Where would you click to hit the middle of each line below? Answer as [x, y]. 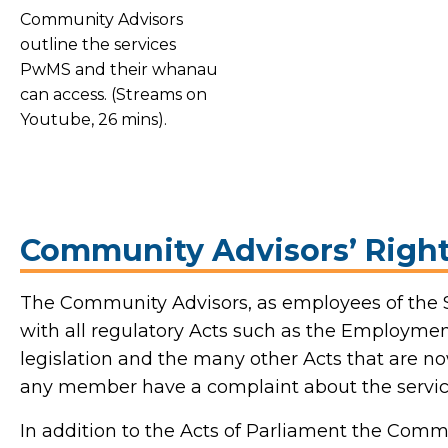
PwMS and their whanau [119, 70]
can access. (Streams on [113, 95]
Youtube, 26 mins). [93, 120]
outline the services [98, 45]
